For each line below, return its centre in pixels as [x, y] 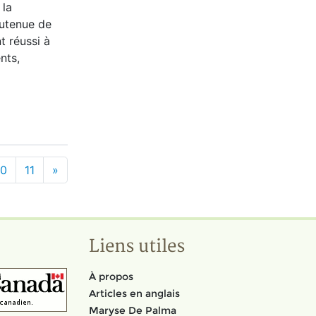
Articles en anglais [134, 293]
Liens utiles [137, 247]
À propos [111, 276]
